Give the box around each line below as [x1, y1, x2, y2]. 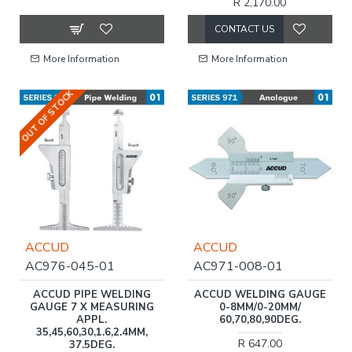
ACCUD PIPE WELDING [32, 287, 151, 302]
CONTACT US [214, 22, 274, 35]
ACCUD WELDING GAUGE [193, 287, 326, 302]
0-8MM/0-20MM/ [218, 299, 301, 314]
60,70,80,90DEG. [218, 312, 301, 327]
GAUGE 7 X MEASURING [29, 299, 154, 314]
